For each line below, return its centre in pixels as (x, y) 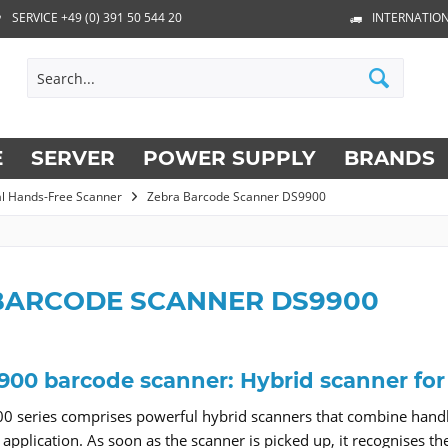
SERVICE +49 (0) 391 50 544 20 (96, 18)
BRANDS (389, 158)
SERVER (72, 158)
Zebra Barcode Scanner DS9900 (236, 197)
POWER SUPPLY (229, 158)
